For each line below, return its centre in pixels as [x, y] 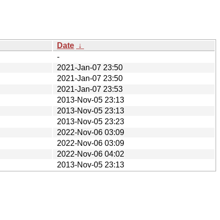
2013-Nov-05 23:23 [91, 121]
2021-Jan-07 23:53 [90, 89]
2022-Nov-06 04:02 [91, 154]
